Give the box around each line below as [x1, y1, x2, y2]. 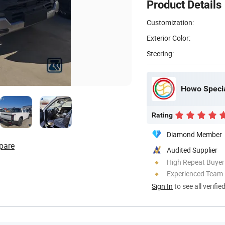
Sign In [152, 181, 173, 191]
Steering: [147, 48, 174, 58]
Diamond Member [167, 129, 222, 139]
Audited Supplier [167, 145, 217, 155]
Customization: [147, 17, 194, 27]
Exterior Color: [147, 33, 190, 43]
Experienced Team [167, 168, 223, 178]
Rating [152, 110, 173, 119]
